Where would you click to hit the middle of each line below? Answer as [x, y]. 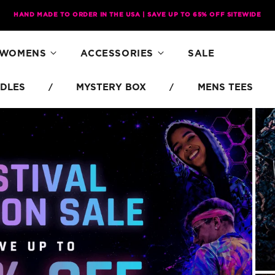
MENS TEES [225, 87]
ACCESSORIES [117, 53]
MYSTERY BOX [111, 87]
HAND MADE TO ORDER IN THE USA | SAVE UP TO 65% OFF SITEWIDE [137, 15]
